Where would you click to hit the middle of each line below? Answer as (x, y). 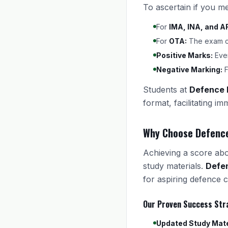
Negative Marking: (189, 69)
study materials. (174, 166)
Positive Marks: (184, 55)
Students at (166, 90)
